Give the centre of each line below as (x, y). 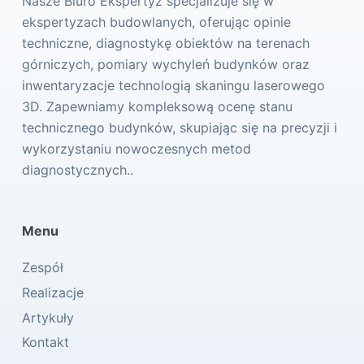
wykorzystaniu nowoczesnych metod (136, 149)
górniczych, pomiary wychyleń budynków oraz (165, 65)
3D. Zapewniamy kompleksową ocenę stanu (157, 107)
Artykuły (48, 317)
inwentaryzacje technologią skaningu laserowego (173, 86)
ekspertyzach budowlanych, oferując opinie (156, 22)
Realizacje (52, 292)
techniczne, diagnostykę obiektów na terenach (165, 43)
